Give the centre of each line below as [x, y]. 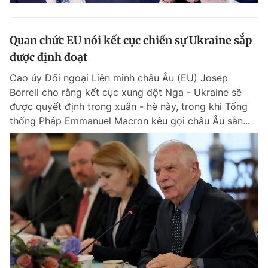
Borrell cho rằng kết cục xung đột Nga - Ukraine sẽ [126, 92]
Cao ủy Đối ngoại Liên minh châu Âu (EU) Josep [119, 78]
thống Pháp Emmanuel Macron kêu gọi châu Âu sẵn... [130, 121]
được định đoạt [48, 57]
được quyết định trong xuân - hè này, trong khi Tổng [129, 106]
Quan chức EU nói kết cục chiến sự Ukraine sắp [131, 40]
